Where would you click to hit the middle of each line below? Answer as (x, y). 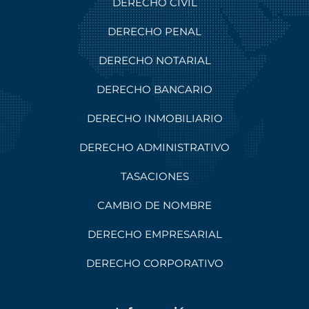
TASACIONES (154, 176)
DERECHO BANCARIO (154, 89)
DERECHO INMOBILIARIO (154, 118)
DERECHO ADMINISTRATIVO (154, 147)
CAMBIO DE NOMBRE (154, 205)
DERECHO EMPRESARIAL (154, 234)
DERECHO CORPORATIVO (154, 263)
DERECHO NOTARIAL (154, 60)
